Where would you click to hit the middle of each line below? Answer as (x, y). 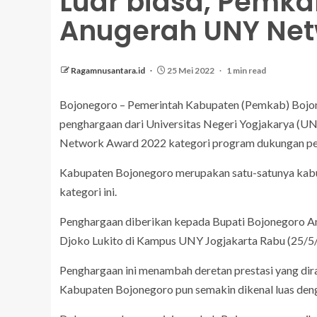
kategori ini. (88, 191)
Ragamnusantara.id (109, 70)
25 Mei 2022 (191, 70)
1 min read (246, 70)
